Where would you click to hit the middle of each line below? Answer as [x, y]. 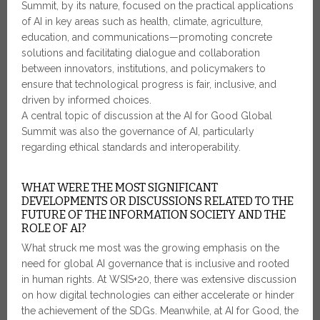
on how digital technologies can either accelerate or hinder [158, 295]
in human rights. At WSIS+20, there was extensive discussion [159, 280]
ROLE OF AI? [54, 229]
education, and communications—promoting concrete [147, 37]
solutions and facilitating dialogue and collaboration [141, 53]
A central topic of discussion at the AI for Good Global [147, 116]
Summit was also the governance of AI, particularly [138, 132]
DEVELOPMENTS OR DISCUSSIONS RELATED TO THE [157, 201]
